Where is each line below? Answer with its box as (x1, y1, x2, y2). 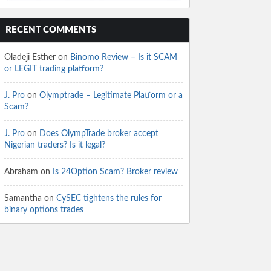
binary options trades (4, 206, 83, 214)
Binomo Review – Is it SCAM (70, 53, 177, 62)
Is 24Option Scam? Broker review (53, 168, 178, 176)
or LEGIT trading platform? (4, 65, 103, 73)
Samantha (4, 194, 42, 203)
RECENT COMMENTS (5, 25, 96, 34)
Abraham (4, 168, 38, 176)
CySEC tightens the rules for (56, 194, 162, 203)
